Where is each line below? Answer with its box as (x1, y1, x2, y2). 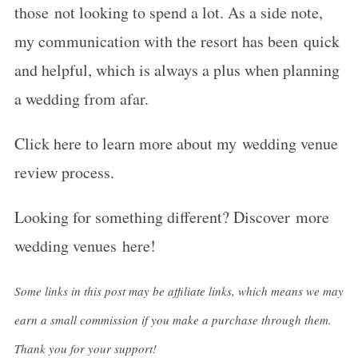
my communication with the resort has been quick (14, 30, 340, 52)
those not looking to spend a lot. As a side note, (14, 2, 323, 23)
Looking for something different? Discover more (14, 206, 329, 228)
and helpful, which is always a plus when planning (14, 59, 340, 81)
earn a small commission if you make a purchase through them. (14, 312, 332, 328)
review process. (14, 161, 114, 183)
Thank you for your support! (14, 340, 157, 356)
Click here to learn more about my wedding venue (14, 133, 338, 154)
